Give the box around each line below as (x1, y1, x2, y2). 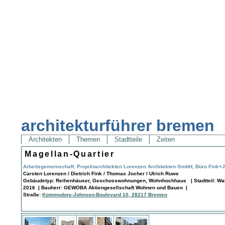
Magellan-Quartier (25, 149, 115, 158)
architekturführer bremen (21, 117, 215, 135)
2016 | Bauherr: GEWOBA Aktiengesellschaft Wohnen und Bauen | (23, 184, 188, 190)
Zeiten (155, 136, 177, 144)
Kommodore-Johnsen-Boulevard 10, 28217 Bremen (42, 191, 168, 197)
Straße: (23, 191, 43, 197)
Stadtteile (113, 136, 145, 144)
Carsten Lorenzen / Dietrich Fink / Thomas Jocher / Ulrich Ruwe (23, 170, 179, 176)
